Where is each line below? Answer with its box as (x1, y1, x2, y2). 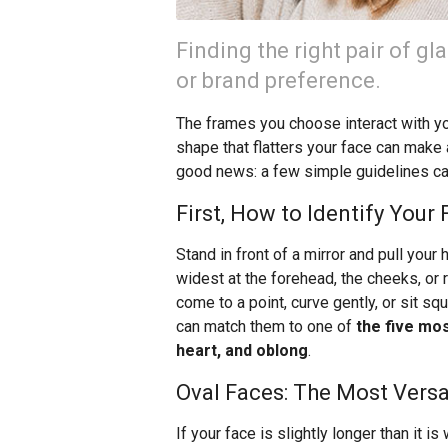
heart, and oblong (176, 341, 308, 361)
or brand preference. (176, 68, 381, 94)
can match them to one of (176, 317, 356, 337)
